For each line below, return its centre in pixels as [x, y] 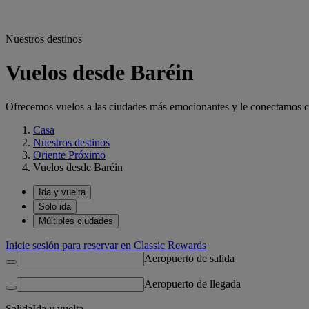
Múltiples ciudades [76, 221]
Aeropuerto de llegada [192, 283]
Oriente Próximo [69, 154]
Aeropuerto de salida [189, 258]
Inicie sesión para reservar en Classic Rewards [106, 245]
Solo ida [55, 206]
